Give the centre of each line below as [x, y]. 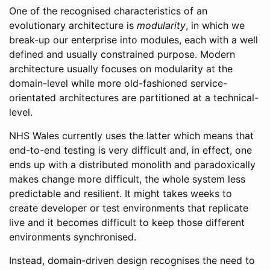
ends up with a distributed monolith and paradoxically [132, 165]
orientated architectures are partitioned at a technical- [134, 98]
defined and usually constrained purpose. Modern [122, 54]
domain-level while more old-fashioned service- [118, 83]
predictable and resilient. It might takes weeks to [121, 193]
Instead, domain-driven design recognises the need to [132, 260]
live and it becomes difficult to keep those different [127, 222]
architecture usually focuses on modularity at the [121, 69]
